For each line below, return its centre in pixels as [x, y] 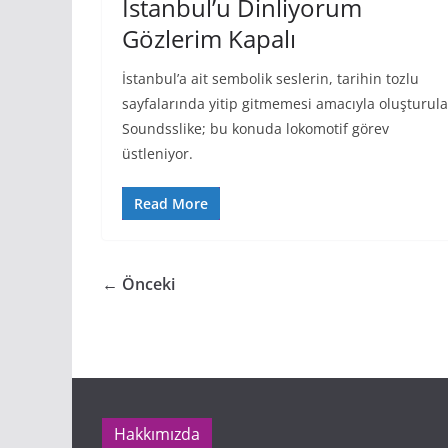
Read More [171, 203]
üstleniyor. [157, 153]
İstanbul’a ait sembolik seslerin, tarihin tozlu [270, 78]
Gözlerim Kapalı [209, 38]
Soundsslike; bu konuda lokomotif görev [255, 128]
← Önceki [138, 284]
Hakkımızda [157, 434]
